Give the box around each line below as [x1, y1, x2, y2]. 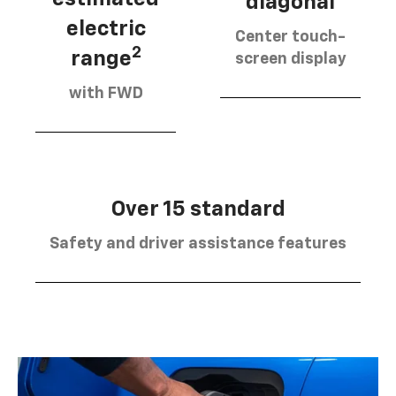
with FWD [68, 85, 143, 102]
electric [65, 18, 146, 40]
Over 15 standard [110, 198, 286, 220]
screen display [234, 51, 346, 68]
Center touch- [235, 29, 346, 46]
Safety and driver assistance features [49, 235, 346, 252]
